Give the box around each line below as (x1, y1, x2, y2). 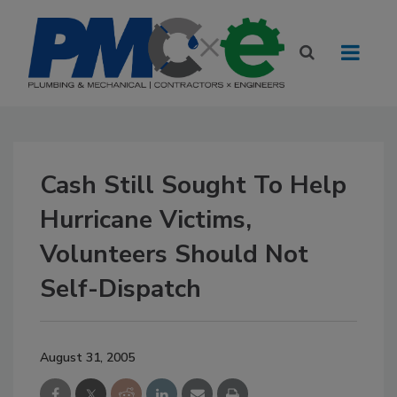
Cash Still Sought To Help (40, 168, 346, 202)
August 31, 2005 (40, 349, 135, 366)
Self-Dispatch (40, 272, 201, 306)
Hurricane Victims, (40, 203, 252, 237)
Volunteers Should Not (40, 237, 308, 271)
